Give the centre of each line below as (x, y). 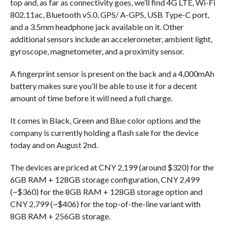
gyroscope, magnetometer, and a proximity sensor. (97, 51)
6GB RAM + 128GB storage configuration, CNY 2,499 (105, 179)
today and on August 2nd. (54, 145)
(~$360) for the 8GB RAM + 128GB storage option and (106, 191)
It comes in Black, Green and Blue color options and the (105, 120)
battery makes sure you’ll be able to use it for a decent (103, 85)
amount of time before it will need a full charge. (92, 98)
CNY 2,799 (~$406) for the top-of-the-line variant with (105, 204)
